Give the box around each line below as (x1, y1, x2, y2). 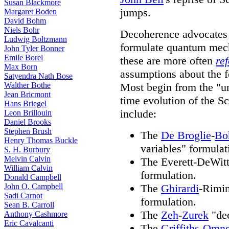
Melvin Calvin (4, 154, 51, 163)
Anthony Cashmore (4, 210, 67, 218)
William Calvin (4, 164, 53, 172)
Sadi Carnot (4, 191, 42, 200)
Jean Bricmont (4, 90, 51, 99)
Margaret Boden (4, 7, 57, 16)
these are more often (120, 54, 216, 67)
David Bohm (4, 16, 46, 25)
